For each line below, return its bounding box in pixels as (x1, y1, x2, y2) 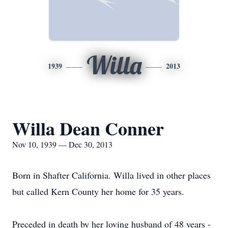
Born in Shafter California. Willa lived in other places (12, 169, 211, 181)
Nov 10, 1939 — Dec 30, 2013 (12, 139, 112, 150)
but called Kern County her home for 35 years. (12, 185, 184, 197)
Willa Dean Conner (12, 115, 164, 141)
